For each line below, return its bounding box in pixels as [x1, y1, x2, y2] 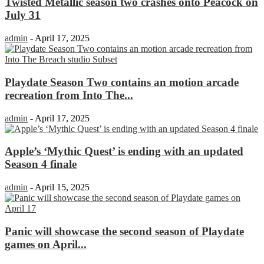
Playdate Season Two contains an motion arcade [5, 75, 239, 88]
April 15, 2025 [35, 182, 90, 193]
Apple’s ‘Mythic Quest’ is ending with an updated [5, 145, 243, 158]
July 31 [5, 9, 41, 22]
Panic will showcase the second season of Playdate [5, 225, 244, 237]
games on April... [5, 237, 87, 250]
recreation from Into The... [5, 88, 133, 101]
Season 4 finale [5, 158, 77, 171]
